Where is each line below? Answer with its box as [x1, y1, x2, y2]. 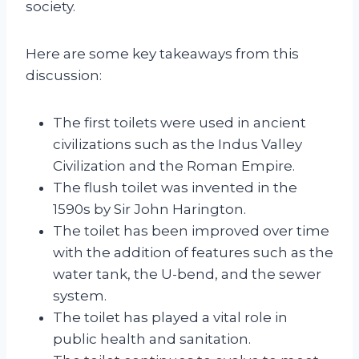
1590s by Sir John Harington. [53, 200, 246, 217]
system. [53, 287, 107, 304]
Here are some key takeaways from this [26, 45, 299, 62]
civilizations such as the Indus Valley [53, 135, 302, 152]
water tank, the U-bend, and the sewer [53, 265, 321, 282]
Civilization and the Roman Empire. [53, 157, 295, 174]
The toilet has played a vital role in [53, 309, 288, 325]
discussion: [26, 67, 102, 83]
